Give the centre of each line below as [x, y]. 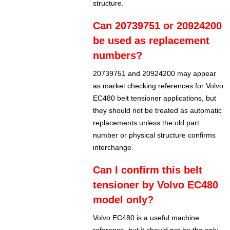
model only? [123, 200]
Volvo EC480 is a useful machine [146, 218]
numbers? [118, 56]
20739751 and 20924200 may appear [155, 74]
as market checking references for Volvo [158, 86]
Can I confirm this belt [148, 170]
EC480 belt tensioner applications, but [155, 98]
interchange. [113, 148]
